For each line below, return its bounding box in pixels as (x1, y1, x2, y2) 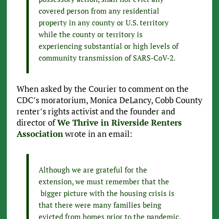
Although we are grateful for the (38, 165, 147, 175)
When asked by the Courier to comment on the (16, 83, 189, 95)
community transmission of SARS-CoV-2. (38, 53, 175, 63)
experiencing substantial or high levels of (38, 41, 178, 51)
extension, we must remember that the (38, 176, 169, 187)
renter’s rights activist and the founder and (16, 106, 175, 117)
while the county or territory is (38, 29, 143, 40)
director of (16, 117, 57, 129)
